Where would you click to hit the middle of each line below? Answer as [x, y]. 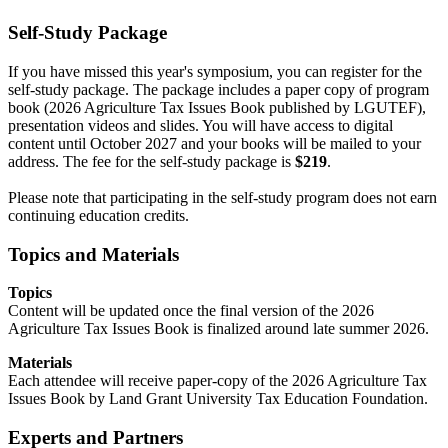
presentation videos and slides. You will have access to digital [200, 126]
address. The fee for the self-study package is [151, 162]
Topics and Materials [93, 254]
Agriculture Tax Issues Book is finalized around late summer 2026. [218, 329]
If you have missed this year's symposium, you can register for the [215, 72]
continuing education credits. [98, 216]
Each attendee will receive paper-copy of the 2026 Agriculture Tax [217, 381]
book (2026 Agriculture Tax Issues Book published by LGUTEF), [217, 108]
